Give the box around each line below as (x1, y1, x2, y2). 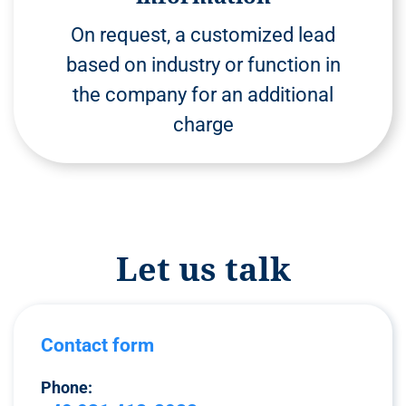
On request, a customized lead (71, 23, 335, 46)
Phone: (41, 379, 92, 398)
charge (172, 112, 234, 136)
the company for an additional (72, 82, 333, 106)
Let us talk (115, 246, 291, 291)
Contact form (41, 333, 154, 356)
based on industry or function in (65, 53, 341, 76)
